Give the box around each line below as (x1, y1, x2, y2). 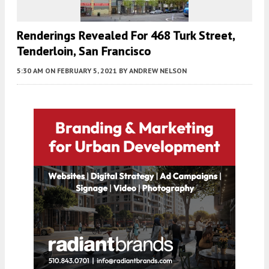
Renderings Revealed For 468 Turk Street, (17, 27, 235, 43)
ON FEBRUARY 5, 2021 (45, 65, 117, 75)
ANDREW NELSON (129, 65, 187, 75)
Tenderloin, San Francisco (17, 43, 151, 59)
